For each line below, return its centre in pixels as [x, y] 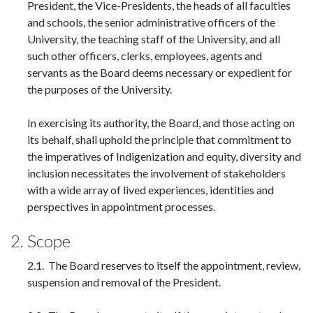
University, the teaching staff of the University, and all [154, 39]
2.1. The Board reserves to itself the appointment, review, [164, 265]
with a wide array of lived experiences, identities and [151, 190]
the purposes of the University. [100, 89]
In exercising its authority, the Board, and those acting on [161, 123]
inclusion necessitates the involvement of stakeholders [156, 173]
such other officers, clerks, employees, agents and [145, 56]
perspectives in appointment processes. [122, 206]
